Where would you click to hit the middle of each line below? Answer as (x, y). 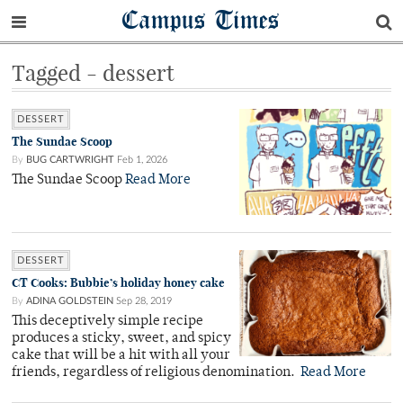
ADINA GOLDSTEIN (70, 301)
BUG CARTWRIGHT (70, 160)
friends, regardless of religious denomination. (156, 373)
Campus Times (201, 19)
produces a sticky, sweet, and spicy (121, 339)
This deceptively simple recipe (107, 322)
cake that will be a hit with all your (121, 356)
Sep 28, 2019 (144, 301)
